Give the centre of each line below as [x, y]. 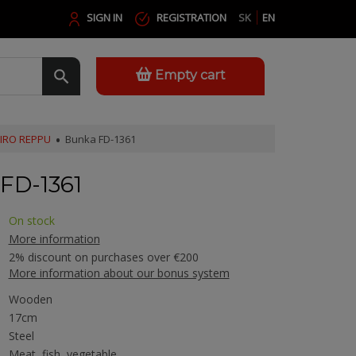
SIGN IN [104, 17]
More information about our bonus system [119, 273]
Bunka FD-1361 [100, 139]
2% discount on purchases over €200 [103, 257]
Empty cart [190, 75]
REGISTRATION [192, 17]
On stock [31, 221]
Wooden [30, 299]
